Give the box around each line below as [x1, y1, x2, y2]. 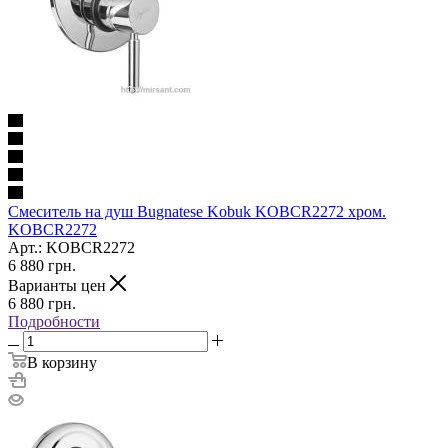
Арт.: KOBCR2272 [8, 238, 135, 256]
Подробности [8, 312, 100, 330]
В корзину [27, 353, 97, 371]
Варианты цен [8, 276, 110, 294]
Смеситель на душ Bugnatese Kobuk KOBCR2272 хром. [8, 202, 386, 220]
